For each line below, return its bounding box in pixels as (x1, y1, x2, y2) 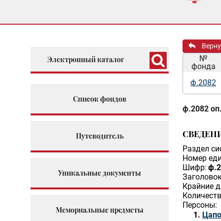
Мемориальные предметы (56, 205, 144, 215)
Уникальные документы (58, 168, 141, 178)
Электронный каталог (47, 54, 124, 64)
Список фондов (73, 94, 126, 104)
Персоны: (183, 200, 217, 210)
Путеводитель (75, 131, 124, 141)
